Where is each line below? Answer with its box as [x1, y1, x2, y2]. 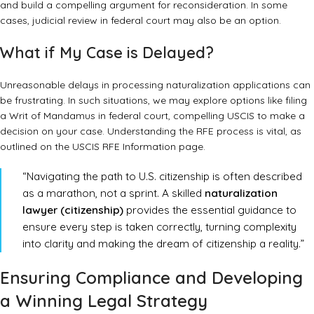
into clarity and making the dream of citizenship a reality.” [22, 237, 304, 251]
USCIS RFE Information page [72, 140, 203, 153]
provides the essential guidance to [123, 203, 296, 217]
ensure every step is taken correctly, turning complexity [22, 220, 296, 234]
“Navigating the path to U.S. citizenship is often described [22, 170, 302, 184]
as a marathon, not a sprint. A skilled [22, 186, 205, 200]
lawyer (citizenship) [22, 203, 123, 217]
